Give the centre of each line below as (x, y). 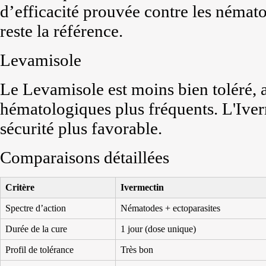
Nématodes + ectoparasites (170, 208)
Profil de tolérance (39, 250)
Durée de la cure (36, 229)
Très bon (137, 250)
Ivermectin (142, 187)
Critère (20, 187)
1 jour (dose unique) (158, 229)
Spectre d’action (36, 208)
